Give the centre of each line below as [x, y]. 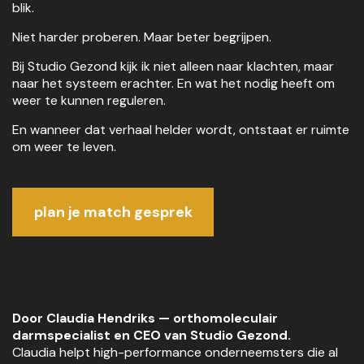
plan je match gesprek [113, 212]
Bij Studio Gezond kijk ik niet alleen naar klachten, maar [173, 66]
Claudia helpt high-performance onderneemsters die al [175, 352]
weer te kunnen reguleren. [89, 100]
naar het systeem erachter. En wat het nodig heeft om [173, 83]
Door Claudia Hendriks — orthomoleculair [145, 318]
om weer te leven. [64, 147]
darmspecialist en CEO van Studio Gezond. [152, 335]
